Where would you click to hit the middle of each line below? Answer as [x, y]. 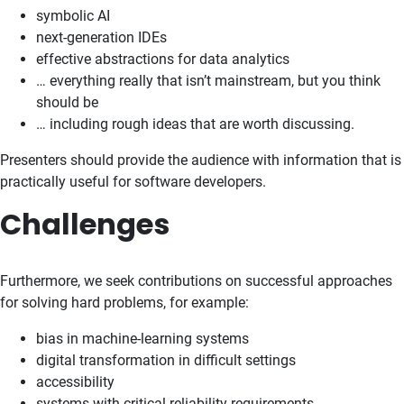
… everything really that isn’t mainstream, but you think [208, 81]
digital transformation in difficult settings [166, 360]
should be [67, 102]
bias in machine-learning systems [142, 339]
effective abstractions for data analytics [163, 59]
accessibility [75, 382]
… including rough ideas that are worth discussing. [195, 124]
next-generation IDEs [101, 37]
